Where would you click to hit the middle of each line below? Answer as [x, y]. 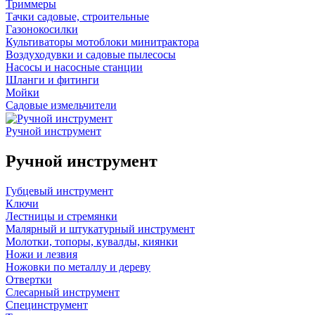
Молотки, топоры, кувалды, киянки [92, 242]
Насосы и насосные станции [74, 67]
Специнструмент [47, 305]
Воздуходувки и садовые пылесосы [91, 55]
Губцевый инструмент [59, 191]
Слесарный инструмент [63, 292]
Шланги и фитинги [52, 80]
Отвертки [29, 280]
